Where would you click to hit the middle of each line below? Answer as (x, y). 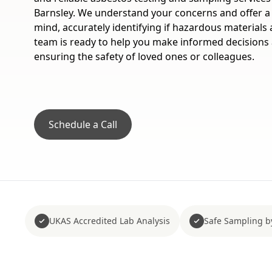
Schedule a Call (83, 124)
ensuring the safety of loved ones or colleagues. (144, 56)
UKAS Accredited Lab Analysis (109, 221)
